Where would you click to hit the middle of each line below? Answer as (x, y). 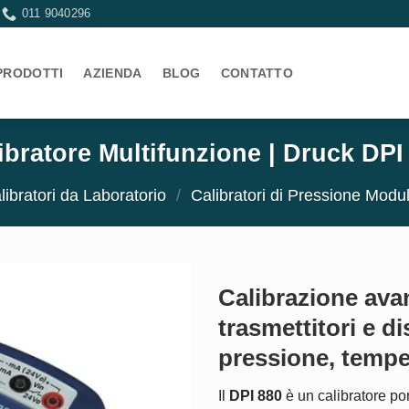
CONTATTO (257, 73)
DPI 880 (256, 396)
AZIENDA (113, 73)
